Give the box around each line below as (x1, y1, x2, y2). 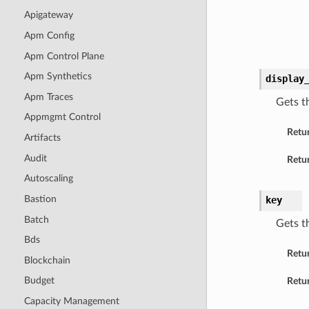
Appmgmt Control (23, 112, 101, 123)
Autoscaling (23, 173, 73, 184)
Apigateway (23, 10, 73, 21)
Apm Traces (23, 91, 73, 102)
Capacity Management (23, 296, 119, 307)
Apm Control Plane (23, 50, 104, 61)
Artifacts (23, 132, 61, 143)
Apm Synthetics (23, 71, 92, 82)
